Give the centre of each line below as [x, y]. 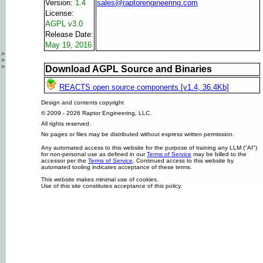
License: [60, 13]
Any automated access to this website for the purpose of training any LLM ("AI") [149, 148]
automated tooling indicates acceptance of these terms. [117, 167]
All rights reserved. [66, 124]
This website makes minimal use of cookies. [100, 179]
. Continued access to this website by [183, 161]
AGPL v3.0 [64, 24]
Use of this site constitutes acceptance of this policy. [112, 186]
